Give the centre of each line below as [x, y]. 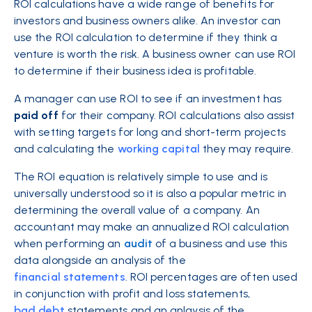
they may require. [248, 149]
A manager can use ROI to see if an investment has [148, 99]
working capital [158, 149]
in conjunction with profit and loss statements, [132, 294]
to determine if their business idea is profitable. [135, 71]
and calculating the [66, 149]
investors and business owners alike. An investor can [148, 21]
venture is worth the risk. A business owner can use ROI [155, 54]
